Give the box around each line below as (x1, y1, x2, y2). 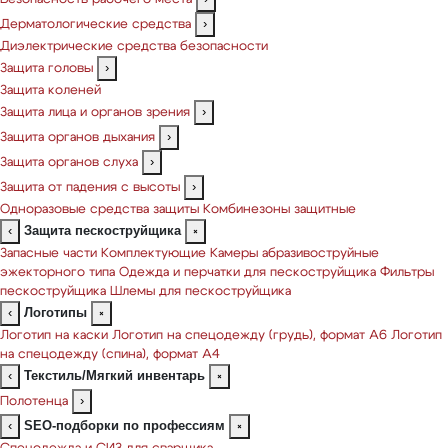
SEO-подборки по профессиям (24, 418, 225, 433)
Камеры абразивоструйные (210, 247, 379, 260)
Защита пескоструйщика (24, 223, 181, 238)
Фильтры (380, 266, 434, 279)
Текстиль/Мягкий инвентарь (24, 368, 205, 383)
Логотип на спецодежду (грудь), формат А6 (112, 329, 387, 342)
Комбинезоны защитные (203, 203, 356, 216)
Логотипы (24, 305, 87, 320)
